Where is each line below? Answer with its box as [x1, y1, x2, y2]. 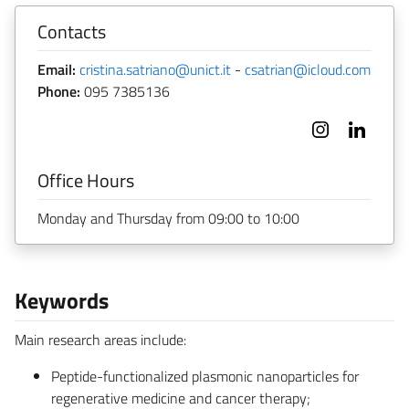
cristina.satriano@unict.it [79, 58, 231, 80]
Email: [37, 58, 76, 80]
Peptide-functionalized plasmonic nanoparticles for [51, 364, 359, 387]
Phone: [37, 79, 80, 102]
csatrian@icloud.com [245, 58, 371, 80]
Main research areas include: [15, 328, 186, 351]
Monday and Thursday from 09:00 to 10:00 [37, 206, 299, 229]
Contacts [37, 16, 106, 46]
